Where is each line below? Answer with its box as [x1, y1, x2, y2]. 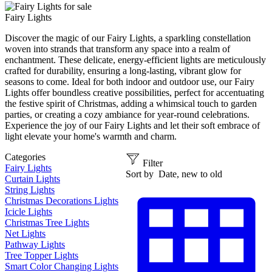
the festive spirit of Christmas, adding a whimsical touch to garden [5, 98, 257, 109]
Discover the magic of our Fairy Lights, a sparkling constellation [5, 33, 251, 43]
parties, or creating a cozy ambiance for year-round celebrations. [5, 109, 250, 120]
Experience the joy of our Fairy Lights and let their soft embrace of [5, 120, 260, 131]
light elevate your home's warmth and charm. [5, 131, 177, 141]
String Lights [5, 185, 55, 195]
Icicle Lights [5, 206, 52, 217]
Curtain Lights [5, 174, 60, 184]
